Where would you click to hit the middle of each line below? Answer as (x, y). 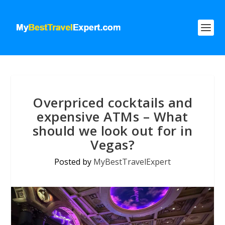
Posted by (74, 162)
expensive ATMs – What (113, 117)
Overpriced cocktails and (113, 102)
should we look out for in (113, 131)
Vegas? (113, 145)
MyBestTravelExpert (132, 162)
